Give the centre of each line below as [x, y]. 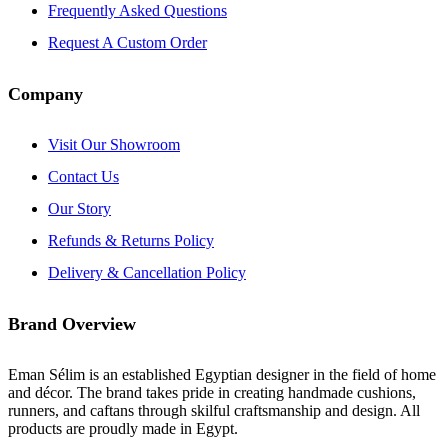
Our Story [79, 208]
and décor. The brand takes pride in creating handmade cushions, [212, 392]
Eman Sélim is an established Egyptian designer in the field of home [222, 374]
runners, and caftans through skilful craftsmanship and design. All [214, 410]
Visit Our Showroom [114, 144]
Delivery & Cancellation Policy [147, 272]
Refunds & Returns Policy [131, 240]
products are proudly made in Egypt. [123, 428]
